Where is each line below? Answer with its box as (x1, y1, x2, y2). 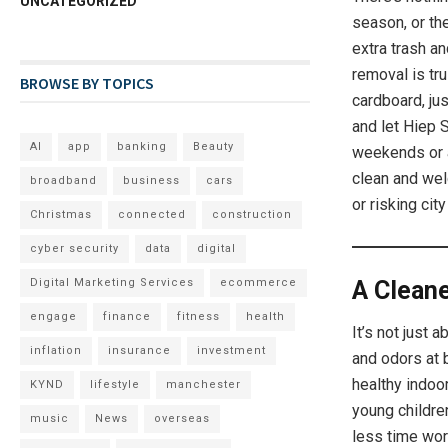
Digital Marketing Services (30, 275, 195, 289)
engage (30, 309, 78, 323)
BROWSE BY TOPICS (20, 72, 155, 93)
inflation (30, 343, 83, 357)
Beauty (193, 139, 235, 153)
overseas (154, 411, 211, 425)
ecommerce (220, 275, 298, 289)
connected (118, 207, 187, 221)
